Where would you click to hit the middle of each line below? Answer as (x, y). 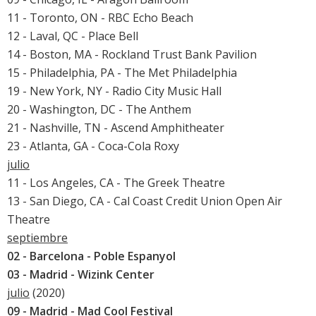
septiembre (37, 238)
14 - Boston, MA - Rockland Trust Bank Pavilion (132, 55)
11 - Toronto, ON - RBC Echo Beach (100, 18)
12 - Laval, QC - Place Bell (73, 36)
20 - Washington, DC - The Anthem (99, 110)
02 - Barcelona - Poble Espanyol (91, 256)
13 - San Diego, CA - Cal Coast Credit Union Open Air (145, 201)
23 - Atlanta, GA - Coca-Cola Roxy (93, 146)
